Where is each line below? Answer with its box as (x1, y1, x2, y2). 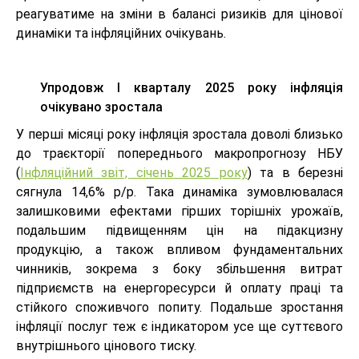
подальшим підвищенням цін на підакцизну (16, 223, 343, 239)
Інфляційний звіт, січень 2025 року (20, 165, 248, 181)
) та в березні (247, 165, 344, 181)
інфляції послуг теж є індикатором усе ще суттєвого (16, 319, 343, 335)
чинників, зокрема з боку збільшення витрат (16, 261, 343, 277)
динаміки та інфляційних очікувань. (16, 26, 226, 42)
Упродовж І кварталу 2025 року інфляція (40, 80, 343, 96)
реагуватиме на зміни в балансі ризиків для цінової (16, 6, 343, 22)
